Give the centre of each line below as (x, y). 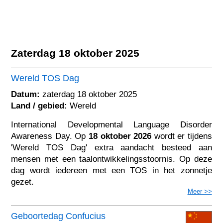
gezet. (23, 182)
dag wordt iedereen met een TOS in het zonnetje (111, 170)
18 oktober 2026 (120, 136)
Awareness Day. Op (50, 136)
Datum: (26, 94)
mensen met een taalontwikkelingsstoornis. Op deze (111, 159)
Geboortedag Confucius (58, 216)
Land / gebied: (39, 106)
